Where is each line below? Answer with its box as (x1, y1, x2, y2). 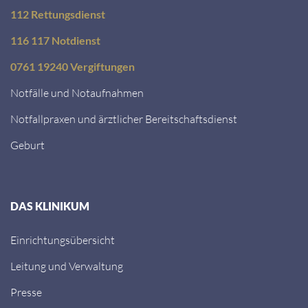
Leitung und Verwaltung (10, 259, 123, 273)
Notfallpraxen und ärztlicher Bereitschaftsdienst (10, 112, 237, 126)
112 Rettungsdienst (10, 8, 105, 21)
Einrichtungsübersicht (10, 233, 115, 247)
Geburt (10, 138, 45, 152)
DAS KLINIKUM (10, 199, 89, 213)
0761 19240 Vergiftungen (10, 60, 135, 74)
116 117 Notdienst (10, 34, 100, 47)
